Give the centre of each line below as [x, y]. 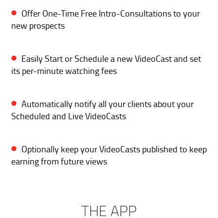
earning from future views [59, 161]
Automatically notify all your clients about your [108, 103]
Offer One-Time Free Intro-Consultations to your [111, 13]
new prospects [38, 25]
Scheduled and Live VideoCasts [69, 116]
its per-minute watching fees [64, 70]
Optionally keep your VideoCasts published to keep [114, 149]
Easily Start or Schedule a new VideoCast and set [111, 58]
